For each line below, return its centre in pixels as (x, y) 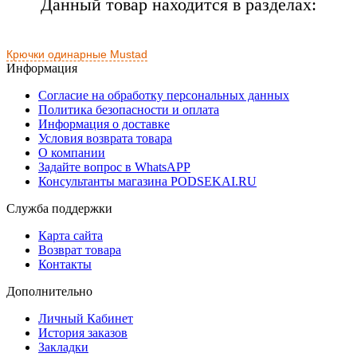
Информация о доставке (104, 124)
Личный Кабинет (86, 318)
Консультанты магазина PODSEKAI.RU (147, 181)
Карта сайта (71, 235)
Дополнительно (49, 291)
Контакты (65, 264)
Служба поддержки (59, 208)
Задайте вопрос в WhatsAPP (114, 167)
